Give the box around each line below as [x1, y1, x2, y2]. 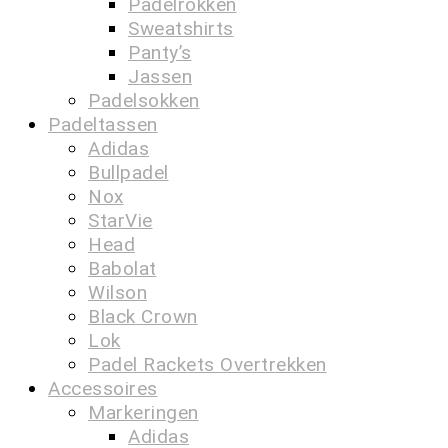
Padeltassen [48, 112, 158, 136]
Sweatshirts [128, 16, 234, 40]
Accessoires [48, 376, 158, 400]
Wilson [88, 280, 147, 304]
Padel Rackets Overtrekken [88, 352, 327, 376]
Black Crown [88, 304, 198, 328]
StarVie [88, 208, 153, 232]
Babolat [88, 256, 157, 280]
